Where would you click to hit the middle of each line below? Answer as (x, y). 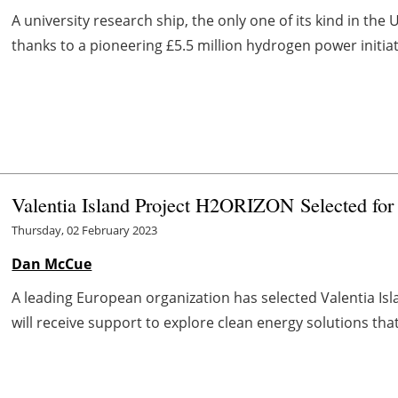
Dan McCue (52, 263)
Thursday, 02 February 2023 (85, 230)
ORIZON (260, 204)
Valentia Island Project (104, 204)
